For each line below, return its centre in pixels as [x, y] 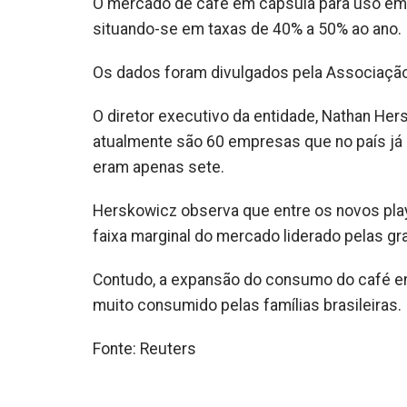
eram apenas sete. [159, 167]
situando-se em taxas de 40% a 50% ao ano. [247, 29]
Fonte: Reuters [144, 349]
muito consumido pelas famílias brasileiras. [247, 305]
